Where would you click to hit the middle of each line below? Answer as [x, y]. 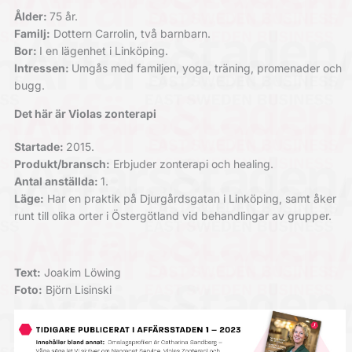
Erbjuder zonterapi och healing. [191, 164]
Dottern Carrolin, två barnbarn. [130, 34]
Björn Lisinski [77, 290]
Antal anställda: [57, 181]
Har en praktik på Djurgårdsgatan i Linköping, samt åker [190, 199]
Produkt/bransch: [62, 164]
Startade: [40, 147]
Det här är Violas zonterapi [85, 114]
